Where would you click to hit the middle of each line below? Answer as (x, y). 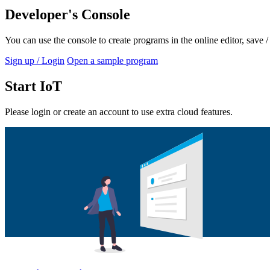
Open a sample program (112, 61)
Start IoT (33, 86)
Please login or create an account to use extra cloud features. (119, 112)
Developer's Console (67, 15)
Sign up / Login (35, 61)
